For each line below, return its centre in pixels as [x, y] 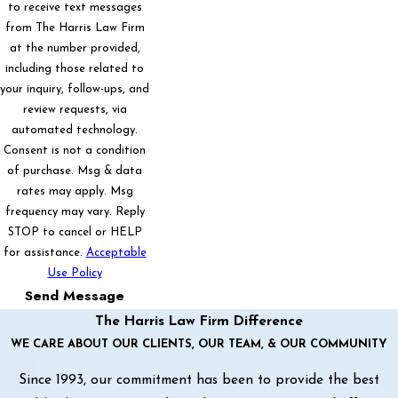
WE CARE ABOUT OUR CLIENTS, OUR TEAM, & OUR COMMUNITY [199, 344]
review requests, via [75, 109]
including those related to [75, 68]
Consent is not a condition [75, 150]
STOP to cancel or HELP [75, 232]
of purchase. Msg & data [75, 171]
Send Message [75, 295]
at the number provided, [75, 48]
